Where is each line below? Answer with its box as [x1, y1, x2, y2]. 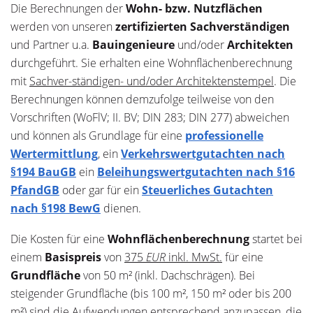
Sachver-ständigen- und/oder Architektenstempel [29, 73, 274, 89]
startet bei [249, 231, 303, 247]
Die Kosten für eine [10, 231, 108, 247]
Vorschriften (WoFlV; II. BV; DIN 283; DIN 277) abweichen [10, 110, 289, 125]
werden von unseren [10, 19, 115, 34]
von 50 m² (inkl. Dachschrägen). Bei [80, 268, 255, 283]
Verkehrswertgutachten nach [121, 146, 285, 161]
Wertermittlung [10, 146, 98, 161]
